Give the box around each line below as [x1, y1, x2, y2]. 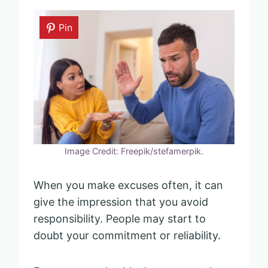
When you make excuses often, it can [33, 178, 223, 191]
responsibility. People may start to [33, 212, 206, 225]
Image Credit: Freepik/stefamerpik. [65, 145, 203, 156]
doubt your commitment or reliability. [33, 229, 221, 242]
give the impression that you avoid [33, 195, 208, 208]
